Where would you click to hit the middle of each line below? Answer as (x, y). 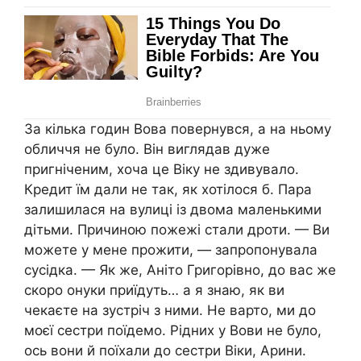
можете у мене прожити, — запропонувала (171, 250)
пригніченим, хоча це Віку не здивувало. (162, 170)
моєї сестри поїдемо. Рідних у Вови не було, (173, 331)
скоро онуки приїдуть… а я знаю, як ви (154, 290)
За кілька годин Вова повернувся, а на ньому (178, 129)
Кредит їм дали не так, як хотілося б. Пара (168, 190)
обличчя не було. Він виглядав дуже (147, 149)
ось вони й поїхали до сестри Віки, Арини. (165, 351)
